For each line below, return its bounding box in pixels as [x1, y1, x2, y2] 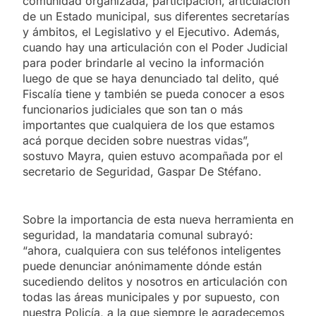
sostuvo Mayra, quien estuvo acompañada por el [23, 148, 283, 163]
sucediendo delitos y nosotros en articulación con [23, 274, 287, 288]
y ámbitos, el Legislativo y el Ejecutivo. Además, [23, 24, 280, 39]
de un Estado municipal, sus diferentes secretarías [23, 8, 289, 23]
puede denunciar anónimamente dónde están [23, 258, 262, 273]
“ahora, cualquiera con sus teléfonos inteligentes [23, 243, 281, 257]
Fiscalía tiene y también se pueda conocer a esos [23, 86, 284, 101]
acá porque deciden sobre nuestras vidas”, [23, 133, 250, 147]
